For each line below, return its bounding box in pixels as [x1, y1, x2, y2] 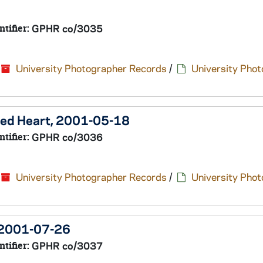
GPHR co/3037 [32, 239, 103, 252]
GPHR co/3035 [32, 22, 103, 35]
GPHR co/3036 [32, 130, 103, 143]
